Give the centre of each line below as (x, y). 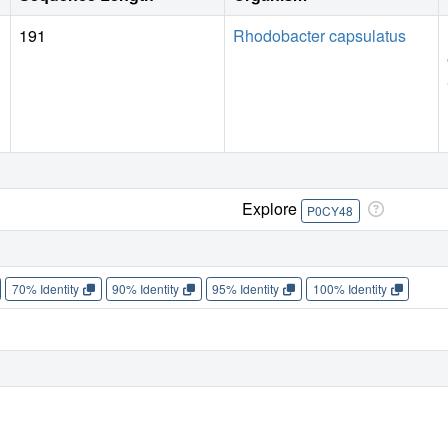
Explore (271, 209)
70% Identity (45, 288)
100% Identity (349, 288)
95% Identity (246, 288)
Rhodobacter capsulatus (319, 36)
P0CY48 (330, 210)
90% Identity (146, 288)
